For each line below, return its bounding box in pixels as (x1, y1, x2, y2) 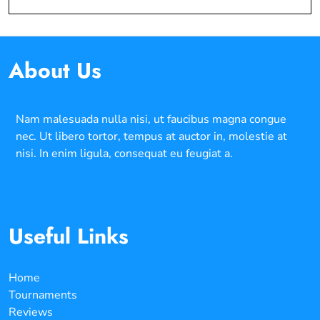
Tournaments (9, 286, 77, 303)
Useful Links (9, 220, 129, 251)
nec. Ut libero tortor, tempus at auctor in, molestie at (16, 128, 287, 144)
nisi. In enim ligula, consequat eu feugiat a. (16, 145, 233, 161)
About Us (9, 54, 101, 86)
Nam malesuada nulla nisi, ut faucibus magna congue (16, 111, 286, 127)
